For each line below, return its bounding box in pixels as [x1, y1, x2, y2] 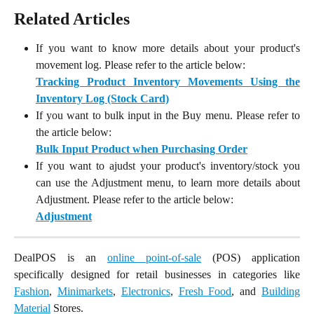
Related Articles [14, 9, 130, 28]
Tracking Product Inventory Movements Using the [36, 75, 300, 88]
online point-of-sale [107, 251, 201, 264]
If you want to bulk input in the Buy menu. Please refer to [36, 109, 300, 121]
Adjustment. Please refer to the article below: [36, 193, 233, 205]
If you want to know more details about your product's [36, 41, 300, 54]
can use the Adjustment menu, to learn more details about [36, 176, 300, 189]
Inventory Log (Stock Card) [36, 92, 169, 104]
